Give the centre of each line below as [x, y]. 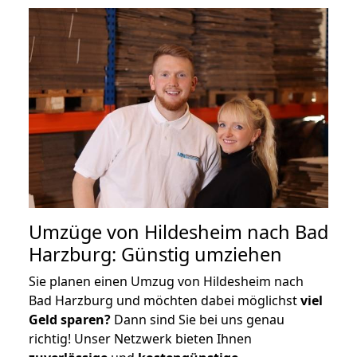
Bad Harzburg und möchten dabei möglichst [165, 300]
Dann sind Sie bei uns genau [198, 319]
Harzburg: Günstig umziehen [155, 254]
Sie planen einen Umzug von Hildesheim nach [166, 281]
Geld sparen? [70, 319]
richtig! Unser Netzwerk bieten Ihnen [140, 338]
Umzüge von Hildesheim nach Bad [178, 231]
